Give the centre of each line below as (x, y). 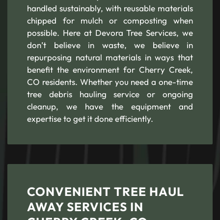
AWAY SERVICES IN (85, 206)
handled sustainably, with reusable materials (110, 8)
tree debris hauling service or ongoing (110, 94)
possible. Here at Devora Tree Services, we (110, 33)
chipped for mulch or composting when (110, 20)
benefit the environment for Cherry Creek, (110, 69)
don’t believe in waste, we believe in (110, 45)
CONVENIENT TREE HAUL (106, 191)
